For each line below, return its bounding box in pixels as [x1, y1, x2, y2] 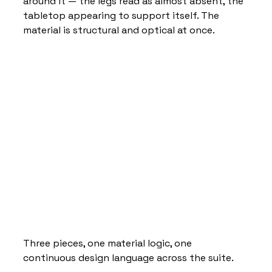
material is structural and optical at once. [23, 23, 217, 36]
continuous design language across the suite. [23, 251, 234, 264]
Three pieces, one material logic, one [23, 236, 194, 250]
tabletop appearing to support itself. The [23, 8, 222, 22]
